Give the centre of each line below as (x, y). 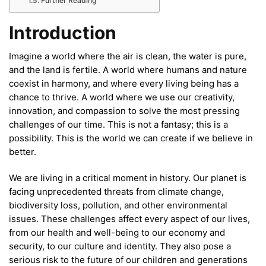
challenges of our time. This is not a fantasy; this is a (118, 124)
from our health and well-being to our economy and (117, 232)
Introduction (63, 32)
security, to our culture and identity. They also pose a (120, 246)
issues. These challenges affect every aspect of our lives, (129, 218)
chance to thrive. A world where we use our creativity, (122, 97)
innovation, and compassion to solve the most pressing (124, 110)
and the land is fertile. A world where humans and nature (128, 69)
